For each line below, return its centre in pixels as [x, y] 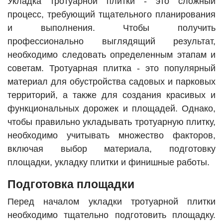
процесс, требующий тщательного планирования [111, 15]
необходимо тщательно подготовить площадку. [111, 215]
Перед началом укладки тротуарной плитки [111, 202]
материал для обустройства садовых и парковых [111, 82]
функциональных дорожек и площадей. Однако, [111, 109]
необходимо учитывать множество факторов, [111, 136]
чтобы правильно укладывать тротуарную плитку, [111, 122]
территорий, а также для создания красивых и [111, 95]
